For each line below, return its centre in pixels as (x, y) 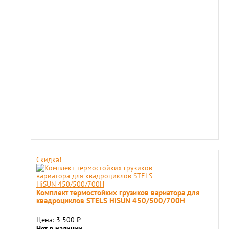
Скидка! (49, 159)
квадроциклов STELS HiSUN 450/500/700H (111, 200)
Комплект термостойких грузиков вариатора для (118, 192)
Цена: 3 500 (56, 220)
